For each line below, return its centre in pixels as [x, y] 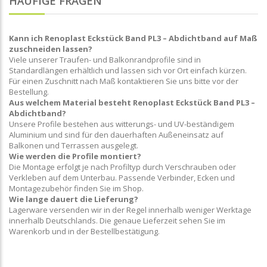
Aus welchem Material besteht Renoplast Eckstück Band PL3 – [132, 103]
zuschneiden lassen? [51, 49]
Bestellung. [29, 92]
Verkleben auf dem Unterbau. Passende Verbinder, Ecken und [122, 178]
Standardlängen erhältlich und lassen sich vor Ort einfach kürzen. [128, 70]
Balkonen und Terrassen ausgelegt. [74, 145]
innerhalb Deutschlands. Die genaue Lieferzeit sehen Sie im [117, 221]
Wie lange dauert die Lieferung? [74, 199]
